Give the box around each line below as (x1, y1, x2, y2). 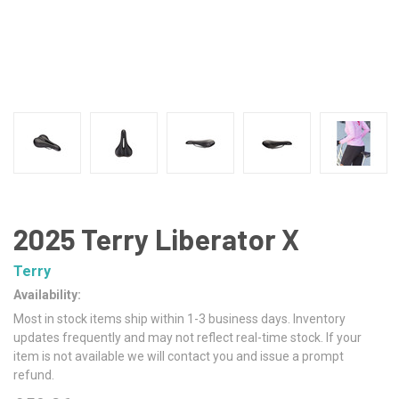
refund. (13, 367, 54, 382)
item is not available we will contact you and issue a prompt (13, 348, 344, 363)
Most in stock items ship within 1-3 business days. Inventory (13, 311, 346, 326)
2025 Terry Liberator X (13, 222, 300, 256)
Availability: (13, 287, 81, 302)
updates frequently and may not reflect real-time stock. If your (13, 330, 362, 345)
